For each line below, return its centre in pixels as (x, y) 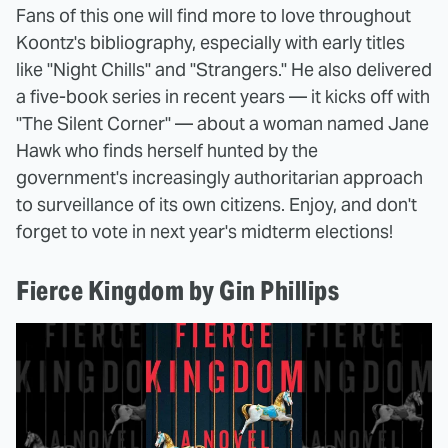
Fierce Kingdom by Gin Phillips (177, 290)
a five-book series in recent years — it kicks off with (223, 96)
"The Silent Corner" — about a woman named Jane (222, 123)
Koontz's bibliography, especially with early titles (210, 42)
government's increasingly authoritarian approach (219, 177)
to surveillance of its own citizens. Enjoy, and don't (216, 204)
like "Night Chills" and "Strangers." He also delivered (224, 69)
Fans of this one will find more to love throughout (213, 15)
